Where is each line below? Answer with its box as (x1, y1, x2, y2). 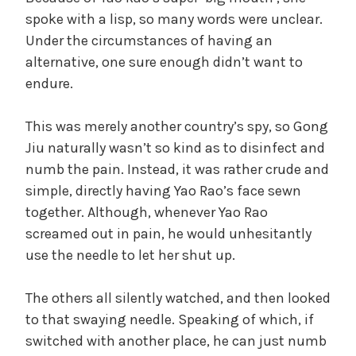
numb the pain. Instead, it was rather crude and (25, 160, 329, 178)
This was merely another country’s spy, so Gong (25, 117, 328, 135)
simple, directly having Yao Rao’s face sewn (25, 181, 301, 199)
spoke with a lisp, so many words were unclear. (25, 10, 323, 28)
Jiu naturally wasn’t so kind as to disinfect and (25, 138, 325, 157)
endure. (25, 74, 73, 92)
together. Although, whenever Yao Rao (25, 203, 268, 221)
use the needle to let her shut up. (25, 246, 235, 264)
